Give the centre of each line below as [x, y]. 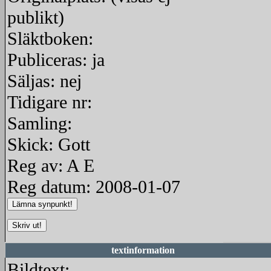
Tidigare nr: [50, 102]
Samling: [40, 123]
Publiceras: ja [56, 60]
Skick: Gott [49, 145]
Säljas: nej [44, 81]
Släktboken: [50, 39]
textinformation [143, 250]
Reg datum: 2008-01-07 [94, 187]
